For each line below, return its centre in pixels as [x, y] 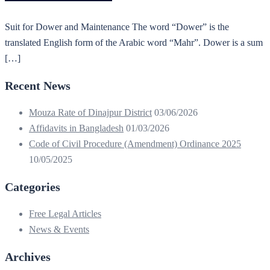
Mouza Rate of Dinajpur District [90, 112]
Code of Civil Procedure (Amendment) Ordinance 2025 [135, 143]
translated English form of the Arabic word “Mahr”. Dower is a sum [134, 42]
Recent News [38, 85]
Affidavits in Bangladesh [76, 128]
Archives [28, 256]
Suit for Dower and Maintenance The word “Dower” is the [117, 27]
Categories [33, 187]
